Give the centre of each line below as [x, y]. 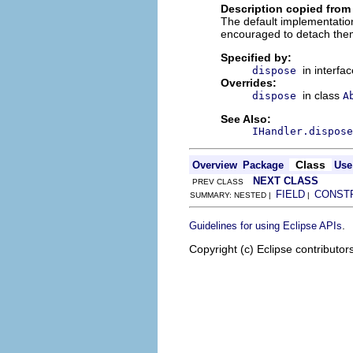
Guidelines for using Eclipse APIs [266, 225]
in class [323, 95]
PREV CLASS [221, 181]
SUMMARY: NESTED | [233, 195]
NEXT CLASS [286, 180]
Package [263, 165]
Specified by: [256, 57]
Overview [215, 165]
